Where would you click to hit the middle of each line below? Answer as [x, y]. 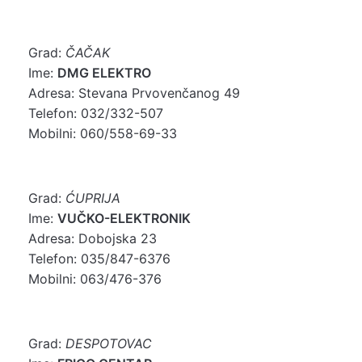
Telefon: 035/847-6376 [99, 258]
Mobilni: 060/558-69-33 [103, 133]
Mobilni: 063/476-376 [95, 278]
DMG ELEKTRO [104, 72]
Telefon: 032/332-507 [96, 113]
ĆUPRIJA [93, 198]
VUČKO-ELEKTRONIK [124, 218]
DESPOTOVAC [109, 343]
